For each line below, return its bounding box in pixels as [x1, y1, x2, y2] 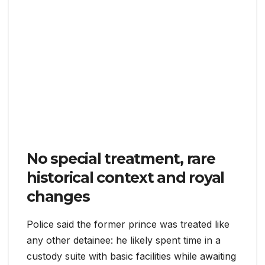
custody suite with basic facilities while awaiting [27, 250, 236, 262]
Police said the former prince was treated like [27, 218, 230, 230]
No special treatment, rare [27, 149, 215, 167]
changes [27, 187, 90, 205]
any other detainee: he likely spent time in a [27, 234, 221, 246]
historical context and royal [27, 168, 224, 186]
